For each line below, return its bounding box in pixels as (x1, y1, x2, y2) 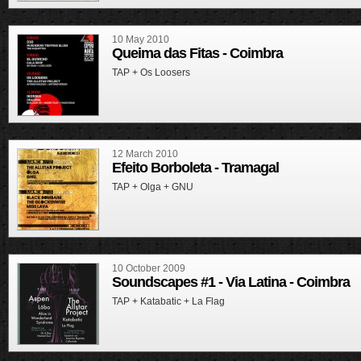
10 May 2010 (112, 34, 169, 45)
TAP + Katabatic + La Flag (112, 296, 225, 307)
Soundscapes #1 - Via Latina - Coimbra (112, 274, 350, 290)
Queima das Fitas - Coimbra (112, 45, 283, 61)
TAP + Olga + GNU (112, 181, 193, 193)
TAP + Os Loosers (112, 67, 190, 78)
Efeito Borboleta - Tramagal (112, 160, 279, 176)
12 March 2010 (112, 148, 178, 160)
